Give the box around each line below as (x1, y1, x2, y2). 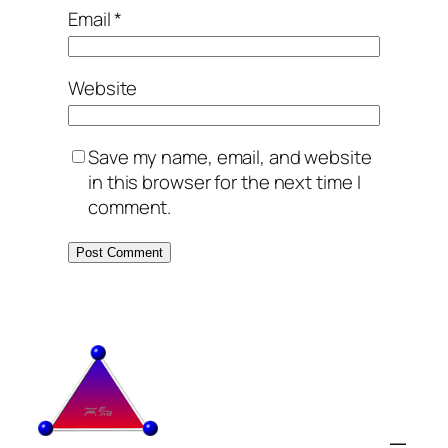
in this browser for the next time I (88, 168, 361, 195)
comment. (88, 193, 172, 220)
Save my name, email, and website (88, 143, 372, 170)
